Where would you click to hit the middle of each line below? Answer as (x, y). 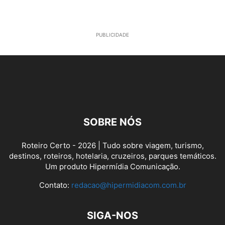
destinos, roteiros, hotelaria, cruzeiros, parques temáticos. (113, 156)
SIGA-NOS (113, 216)
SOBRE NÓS (113, 122)
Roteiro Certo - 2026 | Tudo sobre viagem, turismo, (113, 146)
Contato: (55, 185)
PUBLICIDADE (113, 35)
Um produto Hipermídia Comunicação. (113, 167)
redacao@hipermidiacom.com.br (129, 185)
